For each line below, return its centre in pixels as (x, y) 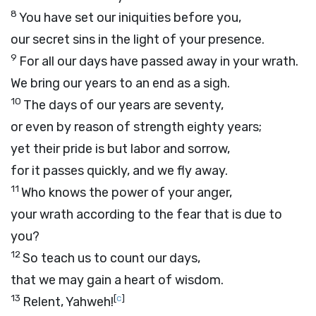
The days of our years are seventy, (123, 105)
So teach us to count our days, (111, 258)
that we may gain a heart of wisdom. (117, 280)
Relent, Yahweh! (68, 302)
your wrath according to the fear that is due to (146, 214)
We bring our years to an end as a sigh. (120, 83)
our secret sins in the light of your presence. (138, 39)
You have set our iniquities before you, (130, 18)
